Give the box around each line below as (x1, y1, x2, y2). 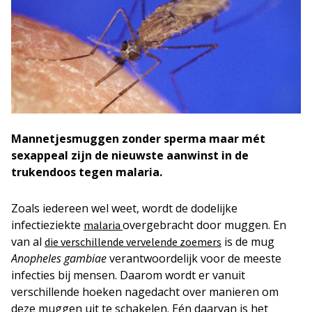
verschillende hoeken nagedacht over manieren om (11, 284, 279, 300)
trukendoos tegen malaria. (11, 164, 162, 180)
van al (11, 234, 45, 250)
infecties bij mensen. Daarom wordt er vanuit (11, 267, 245, 283)
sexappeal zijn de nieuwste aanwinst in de (11, 148, 249, 164)
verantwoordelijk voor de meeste (107, 251, 281, 267)
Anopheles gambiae (11, 251, 107, 267)
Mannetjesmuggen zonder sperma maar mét (11, 131, 265, 147)
